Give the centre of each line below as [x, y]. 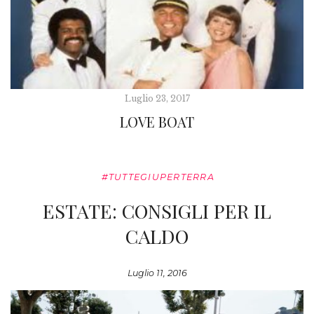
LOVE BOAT [157, 121]
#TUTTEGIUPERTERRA [158, 177]
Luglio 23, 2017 [157, 98]
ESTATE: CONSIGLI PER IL [157, 210]
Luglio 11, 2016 [157, 273]
